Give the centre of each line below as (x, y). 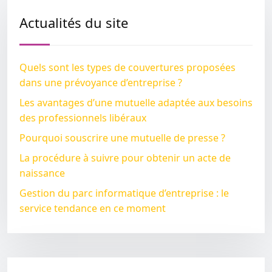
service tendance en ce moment (93, 208)
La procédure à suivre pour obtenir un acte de (125, 158)
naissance (42, 173)
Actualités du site (74, 22)
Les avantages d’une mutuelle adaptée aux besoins (136, 103)
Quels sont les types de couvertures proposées (127, 67)
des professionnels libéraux (83, 118)
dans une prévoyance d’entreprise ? (101, 83)
